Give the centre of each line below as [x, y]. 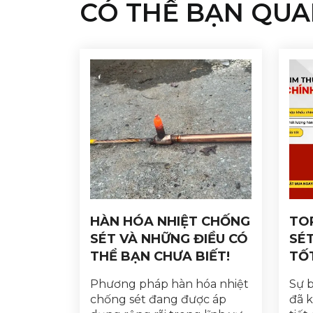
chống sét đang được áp [158, 299]
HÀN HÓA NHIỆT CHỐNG [170, 221]
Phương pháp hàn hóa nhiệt [169, 284]
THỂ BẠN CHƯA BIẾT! [160, 256]
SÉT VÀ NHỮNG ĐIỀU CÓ [169, 239]
